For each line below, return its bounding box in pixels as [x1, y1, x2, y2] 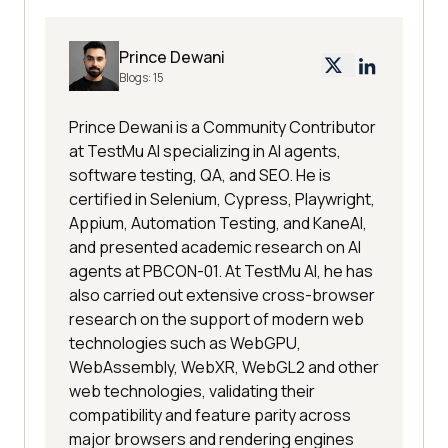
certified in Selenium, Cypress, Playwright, [69, 187, 375, 210]
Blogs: [119, 68, 153, 86]
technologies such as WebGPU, [69, 331, 301, 354]
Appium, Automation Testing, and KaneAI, [69, 211, 367, 234]
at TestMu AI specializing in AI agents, [69, 139, 341, 162]
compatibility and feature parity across [69, 403, 351, 426]
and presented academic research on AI [69, 235, 361, 258]
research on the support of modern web [69, 307, 364, 330]
